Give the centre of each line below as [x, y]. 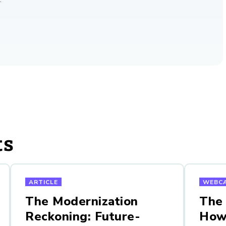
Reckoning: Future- [83, 217]
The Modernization [82, 202]
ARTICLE [43, 182]
